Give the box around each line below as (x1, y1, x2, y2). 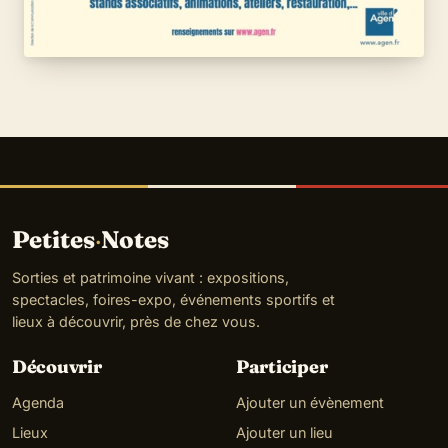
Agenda (12, 394, 64, 412)
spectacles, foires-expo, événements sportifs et (12, 291, 335, 309)
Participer (236, 355, 328, 379)
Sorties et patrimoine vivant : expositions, (12, 269, 289, 287)
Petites (12, 225, 95, 255)
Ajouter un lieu (236, 424, 333, 442)
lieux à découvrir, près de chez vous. (12, 313, 260, 331)
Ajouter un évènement (236, 394, 384, 412)
